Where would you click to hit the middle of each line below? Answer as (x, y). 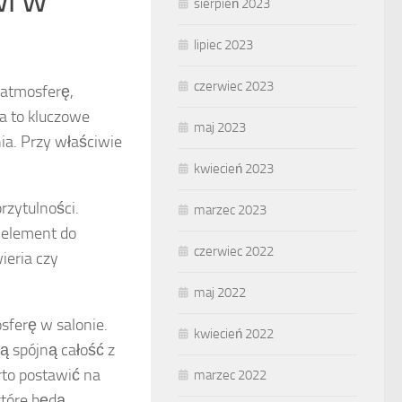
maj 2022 (220, 293)
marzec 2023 (230, 210)
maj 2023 (220, 127)
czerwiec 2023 (234, 86)
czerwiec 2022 (234, 251)
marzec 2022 (230, 375)
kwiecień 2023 (234, 169)
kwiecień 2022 (234, 334)
